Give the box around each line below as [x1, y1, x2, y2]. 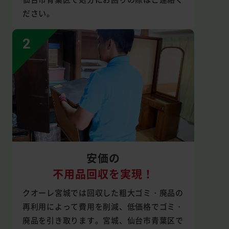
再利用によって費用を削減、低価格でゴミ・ [22, 200, 184, 212]
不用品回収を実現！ [52, 165, 154, 181]
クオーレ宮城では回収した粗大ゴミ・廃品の [22, 187, 184, 198]
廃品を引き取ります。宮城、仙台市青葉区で [22, 214, 184, 225]
